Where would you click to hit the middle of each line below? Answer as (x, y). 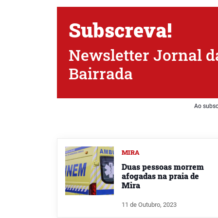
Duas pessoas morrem (163, 166)
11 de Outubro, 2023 (149, 204)
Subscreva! (120, 30)
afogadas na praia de (160, 176)
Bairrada (101, 73)
